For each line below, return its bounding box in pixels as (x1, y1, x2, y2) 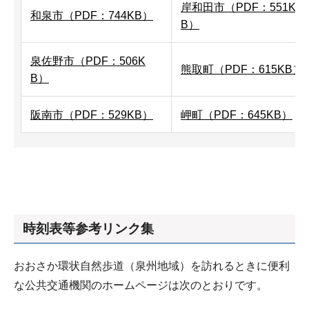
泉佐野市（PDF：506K (30, 55, 146, 68)
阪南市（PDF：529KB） (30, 109, 153, 121)
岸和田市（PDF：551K (181, 1, 296, 14)
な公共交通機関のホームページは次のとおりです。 (14, 279, 268, 291)
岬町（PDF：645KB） (181, 109, 292, 121)
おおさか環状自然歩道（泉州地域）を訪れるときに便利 (14, 259, 290, 272)
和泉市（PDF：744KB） (30, 10, 153, 22)
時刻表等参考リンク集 (23, 221, 154, 236)
